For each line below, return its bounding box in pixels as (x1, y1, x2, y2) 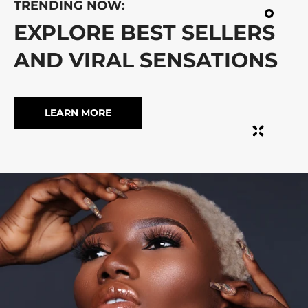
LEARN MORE (45, 106, 111, 119)
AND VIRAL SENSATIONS (14, 47, 278, 73)
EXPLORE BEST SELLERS (14, 19, 275, 45)
